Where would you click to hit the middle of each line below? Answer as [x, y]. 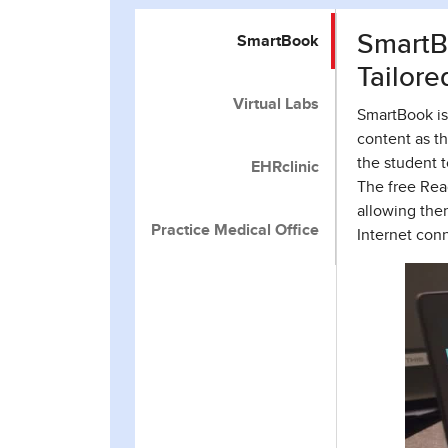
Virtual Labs [276, 104]
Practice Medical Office [235, 230]
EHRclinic [285, 167]
